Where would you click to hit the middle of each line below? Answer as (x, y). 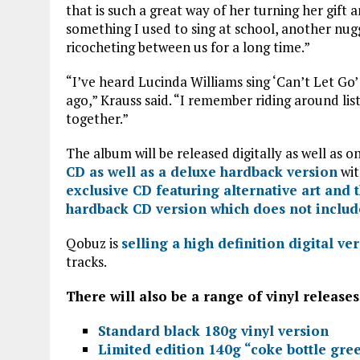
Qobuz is (94, 243)
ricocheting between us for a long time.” (188, 47)
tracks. (86, 261)
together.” (97, 118)
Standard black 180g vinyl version (213, 330)
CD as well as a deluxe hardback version (202, 171)
